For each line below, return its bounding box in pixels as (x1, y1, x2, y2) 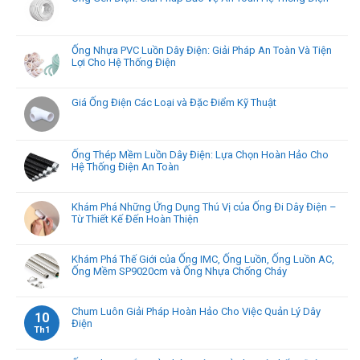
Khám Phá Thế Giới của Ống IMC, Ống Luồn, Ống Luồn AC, (72, 253, 334, 266)
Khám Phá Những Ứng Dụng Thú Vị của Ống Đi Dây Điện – (72, 201, 337, 214)
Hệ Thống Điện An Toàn (72, 161, 179, 174)
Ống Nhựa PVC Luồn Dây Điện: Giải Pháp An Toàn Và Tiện (72, 44, 332, 57)
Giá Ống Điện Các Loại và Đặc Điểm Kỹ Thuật (72, 96, 276, 109)
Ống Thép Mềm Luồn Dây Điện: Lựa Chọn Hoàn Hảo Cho (72, 149, 329, 162)
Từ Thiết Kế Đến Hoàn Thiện (72, 213, 198, 226)
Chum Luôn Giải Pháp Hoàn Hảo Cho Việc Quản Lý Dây (72, 305, 321, 318)
